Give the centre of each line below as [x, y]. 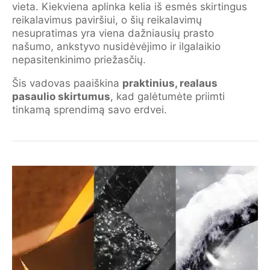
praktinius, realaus [170, 83]
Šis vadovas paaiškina [67, 83]
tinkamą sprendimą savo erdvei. [89, 110]
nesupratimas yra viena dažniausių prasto [113, 33]
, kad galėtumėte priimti [168, 96]
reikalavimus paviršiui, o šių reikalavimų [107, 20]
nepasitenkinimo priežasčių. [79, 60]
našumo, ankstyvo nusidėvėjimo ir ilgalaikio [116, 46]
